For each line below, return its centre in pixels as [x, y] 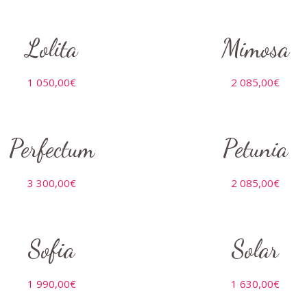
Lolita [52, 48]
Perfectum [51, 149]
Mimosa [256, 48]
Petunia [256, 149]
